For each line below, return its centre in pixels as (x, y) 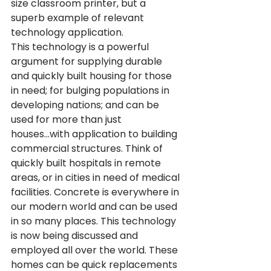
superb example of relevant (79, 18)
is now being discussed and (76, 236)
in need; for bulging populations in (91, 90)
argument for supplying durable (88, 61)
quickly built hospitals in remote (87, 163)
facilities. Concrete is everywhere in (96, 192)
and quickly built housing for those (93, 76)
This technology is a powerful (81, 47)
